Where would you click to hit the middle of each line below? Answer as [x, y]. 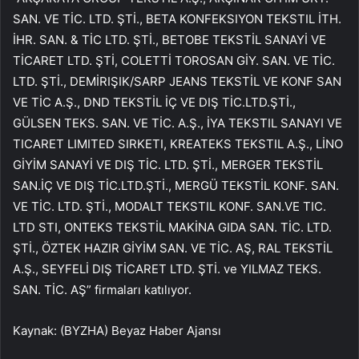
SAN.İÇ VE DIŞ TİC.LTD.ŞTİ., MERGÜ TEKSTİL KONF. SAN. [176, 185]
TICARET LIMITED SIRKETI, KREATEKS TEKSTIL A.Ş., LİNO [178, 143]
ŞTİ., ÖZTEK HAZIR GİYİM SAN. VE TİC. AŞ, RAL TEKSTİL [173, 248]
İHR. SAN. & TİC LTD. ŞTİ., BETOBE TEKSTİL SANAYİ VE [169, 39]
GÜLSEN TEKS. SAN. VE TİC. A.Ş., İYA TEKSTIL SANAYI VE [177, 123]
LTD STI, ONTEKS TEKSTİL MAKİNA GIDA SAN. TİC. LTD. [172, 227]
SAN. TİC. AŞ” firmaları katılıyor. [102, 289]
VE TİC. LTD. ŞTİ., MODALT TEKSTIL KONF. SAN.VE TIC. [169, 206]
